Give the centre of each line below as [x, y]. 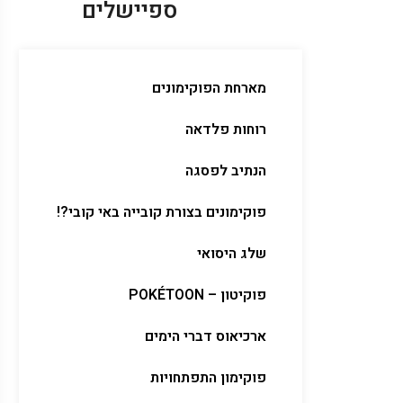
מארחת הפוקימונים [209, 88]
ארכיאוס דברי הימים [206, 336]
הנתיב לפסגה [226, 171]
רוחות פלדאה [226, 130]
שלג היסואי [232, 254]
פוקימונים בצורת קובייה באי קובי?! [161, 212]
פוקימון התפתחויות [208, 378]
